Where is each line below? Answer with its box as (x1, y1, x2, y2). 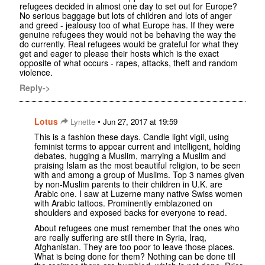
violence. (20, 66, 53, 79)
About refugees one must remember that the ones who (34, 222, 240, 234)
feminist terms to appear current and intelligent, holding (34, 140, 241, 153)
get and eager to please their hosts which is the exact (20, 47, 219, 60)
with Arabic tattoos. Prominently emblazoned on (34, 197, 212, 209)
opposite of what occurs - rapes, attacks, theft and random (20, 57, 238, 69)
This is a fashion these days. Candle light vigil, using (34, 131, 229, 143)
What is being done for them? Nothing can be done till (34, 250, 235, 263)
